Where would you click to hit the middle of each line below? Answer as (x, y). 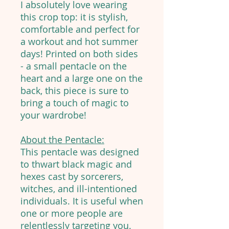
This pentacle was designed (80, 152)
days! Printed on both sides (79, 54)
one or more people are (72, 213)
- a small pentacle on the (74, 66)
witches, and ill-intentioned (79, 189)
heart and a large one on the (82, 78)
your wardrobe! (53, 115)
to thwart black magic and (76, 164)
